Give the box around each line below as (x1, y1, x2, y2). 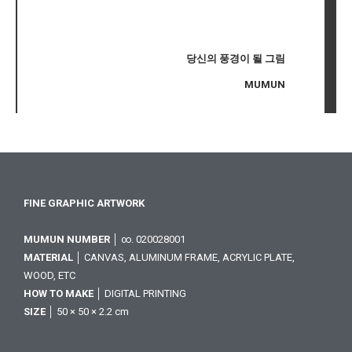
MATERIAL (24, 251, 73, 263)
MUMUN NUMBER (24, 233, 110, 245)
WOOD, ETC (24, 269, 75, 281)
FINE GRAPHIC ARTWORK (24, 197, 145, 209)
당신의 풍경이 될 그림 (186, 53, 285, 64)
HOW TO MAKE (24, 288, 93, 299)
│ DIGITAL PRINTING (93, 288, 186, 299)
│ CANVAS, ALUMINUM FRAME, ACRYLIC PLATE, (73, 251, 295, 263)
